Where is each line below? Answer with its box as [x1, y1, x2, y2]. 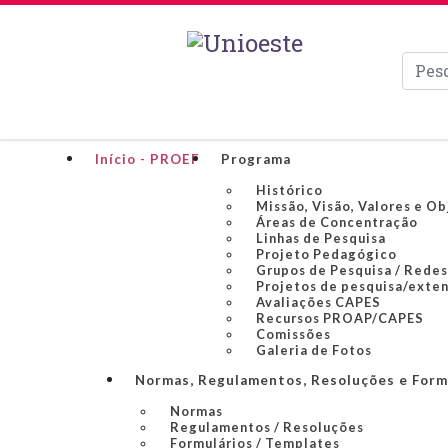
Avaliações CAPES [256, 294, 381, 310]
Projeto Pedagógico [256, 246, 397, 262]
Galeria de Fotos [256, 342, 372, 358]
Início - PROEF [95, 151, 199, 167]
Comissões [256, 326, 331, 342]
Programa [221, 151, 291, 167]
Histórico [256, 182, 323, 198]
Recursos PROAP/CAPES [256, 310, 424, 326]
